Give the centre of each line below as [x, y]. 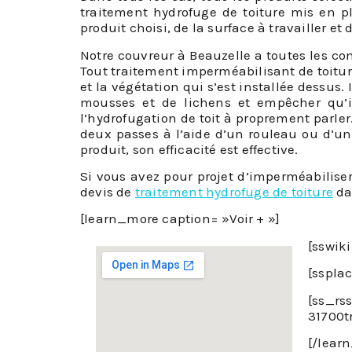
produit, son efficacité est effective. [189, 149]
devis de [108, 192]
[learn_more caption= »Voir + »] [180, 219]
